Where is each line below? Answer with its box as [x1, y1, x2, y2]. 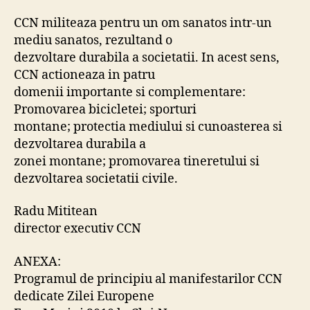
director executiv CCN [14, 221, 141, 237]
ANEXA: [14, 253, 61, 270]
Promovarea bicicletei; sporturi [14, 101, 197, 118]
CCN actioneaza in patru [14, 66, 155, 83]
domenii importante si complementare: [14, 84, 246, 100]
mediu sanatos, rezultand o [14, 32, 172, 48]
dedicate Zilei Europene [14, 288, 154, 304]
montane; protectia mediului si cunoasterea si [14, 118, 282, 135]
